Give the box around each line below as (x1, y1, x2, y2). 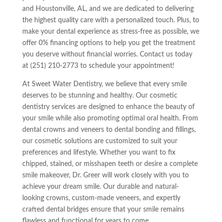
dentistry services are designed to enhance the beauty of (22, 103, 195, 111)
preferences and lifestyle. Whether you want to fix (22, 149, 175, 156)
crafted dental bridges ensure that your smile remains (22, 206, 184, 213)
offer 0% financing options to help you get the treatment (22, 39, 195, 47)
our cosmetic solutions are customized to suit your (22, 137, 177, 145)
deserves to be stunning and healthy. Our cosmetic (22, 92, 177, 99)
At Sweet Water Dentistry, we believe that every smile (22, 80, 187, 88)
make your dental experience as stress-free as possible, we (22, 28, 199, 35)
